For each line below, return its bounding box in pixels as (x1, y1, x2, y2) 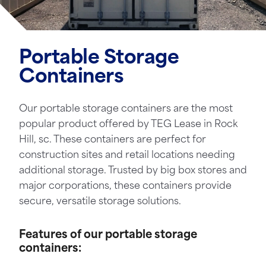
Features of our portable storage (19, 230, 197, 241)
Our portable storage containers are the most (19, 104, 233, 114)
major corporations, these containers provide (19, 182, 232, 191)
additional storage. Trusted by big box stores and (19, 166, 247, 176)
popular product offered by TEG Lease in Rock (19, 120, 237, 129)
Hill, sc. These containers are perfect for (19, 135, 206, 145)
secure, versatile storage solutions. (19, 197, 181, 207)
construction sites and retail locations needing (19, 151, 235, 160)
